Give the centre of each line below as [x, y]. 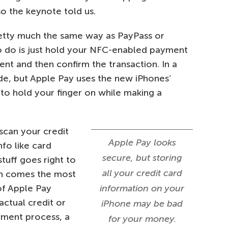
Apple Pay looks [142, 142]
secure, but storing [142, 158]
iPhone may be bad [142, 204]
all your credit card [142, 173]
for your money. [142, 219]
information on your [142, 188]
